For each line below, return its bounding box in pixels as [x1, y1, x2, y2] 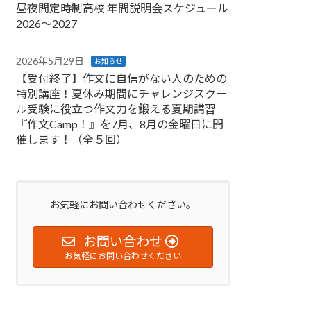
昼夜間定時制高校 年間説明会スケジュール [16, 1, 229, 15]
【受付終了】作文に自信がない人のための [16, 72, 228, 85]
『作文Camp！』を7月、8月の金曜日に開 [16, 117, 224, 131]
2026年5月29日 [16, 55, 85, 67]
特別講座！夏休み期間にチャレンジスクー [16, 87, 228, 101]
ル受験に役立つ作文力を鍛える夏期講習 [16, 102, 217, 116]
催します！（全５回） [16, 133, 128, 146]
